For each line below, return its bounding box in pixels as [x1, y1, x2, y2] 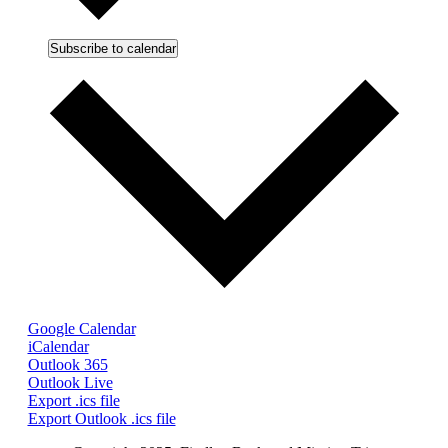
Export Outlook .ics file [27, 409, 176, 427]
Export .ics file [27, 391, 120, 409]
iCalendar [27, 337, 89, 355]
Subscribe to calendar [49, 40, 176, 56]
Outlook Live [27, 373, 113, 391]
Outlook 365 [27, 355, 108, 373]
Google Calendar [27, 319, 136, 337]
